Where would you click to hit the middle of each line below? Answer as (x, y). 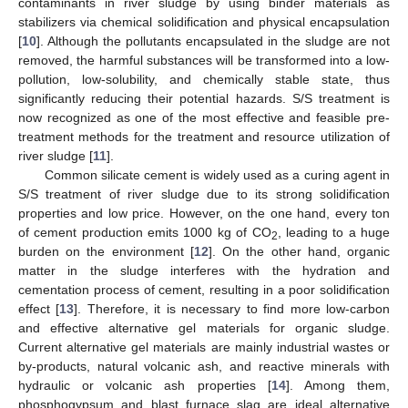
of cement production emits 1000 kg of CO (145, 232)
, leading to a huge (334, 232)
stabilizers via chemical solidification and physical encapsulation (204, 21)
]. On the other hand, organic (299, 251)
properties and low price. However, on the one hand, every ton (204, 213)
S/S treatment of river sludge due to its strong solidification (204, 194)
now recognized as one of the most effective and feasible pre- (204, 117)
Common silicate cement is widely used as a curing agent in (217, 174)
